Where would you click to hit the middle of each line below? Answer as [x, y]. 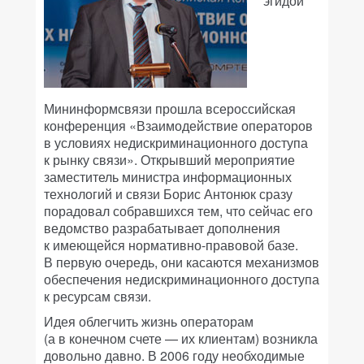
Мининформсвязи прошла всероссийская [170, 108]
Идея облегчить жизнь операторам [149, 321]
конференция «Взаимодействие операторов [178, 126]
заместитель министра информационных [168, 177]
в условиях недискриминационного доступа [176, 143]
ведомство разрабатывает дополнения [162, 228]
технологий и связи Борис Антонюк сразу [168, 194]
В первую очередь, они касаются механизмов [182, 262]
